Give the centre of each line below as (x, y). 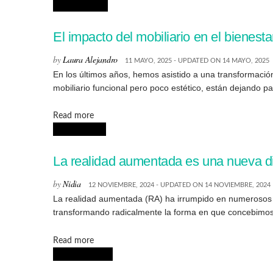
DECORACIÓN (80, 5)
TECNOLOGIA (80, 129)
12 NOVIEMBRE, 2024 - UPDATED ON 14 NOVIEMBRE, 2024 (179, 185)
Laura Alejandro (90, 59)
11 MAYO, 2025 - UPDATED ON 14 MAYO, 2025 (197, 60)
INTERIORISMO (83, 254)
